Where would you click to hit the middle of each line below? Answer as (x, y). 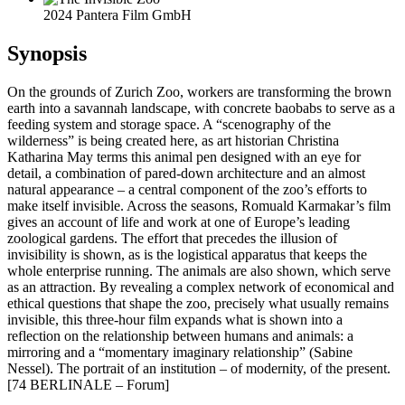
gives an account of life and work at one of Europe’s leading (179, 221)
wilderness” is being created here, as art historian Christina (173, 140)
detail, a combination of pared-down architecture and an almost (186, 173)
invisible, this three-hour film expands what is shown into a (175, 319)
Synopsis (47, 53)
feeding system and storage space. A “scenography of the (169, 124)
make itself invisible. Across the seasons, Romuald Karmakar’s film (199, 205)
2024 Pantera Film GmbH (118, 14)
